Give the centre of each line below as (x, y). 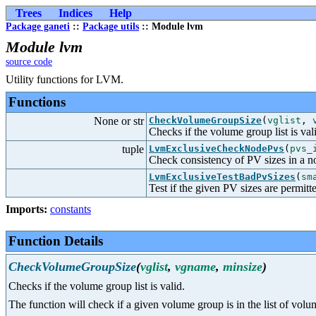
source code (29, 62)
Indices (75, 13)
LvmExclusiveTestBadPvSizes (222, 177)
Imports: (26, 209)
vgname (195, 267)
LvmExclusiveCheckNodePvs (217, 148)
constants (71, 209)
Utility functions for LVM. (65, 79)
